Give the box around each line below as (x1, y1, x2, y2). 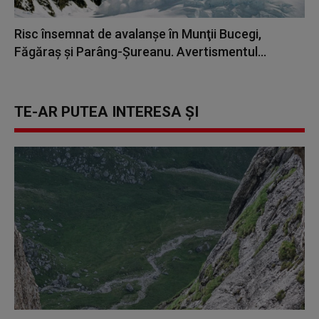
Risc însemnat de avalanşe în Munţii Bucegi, (14, 26, 261, 42)
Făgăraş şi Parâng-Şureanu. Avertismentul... (14, 44, 266, 60)
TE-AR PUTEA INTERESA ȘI (14, 103, 199, 121)
